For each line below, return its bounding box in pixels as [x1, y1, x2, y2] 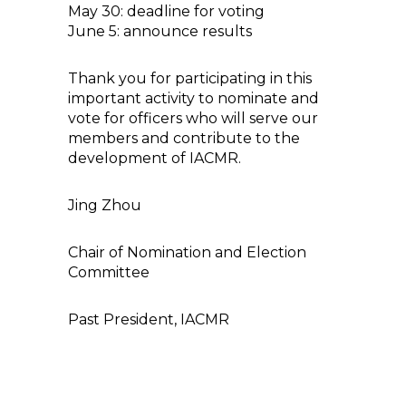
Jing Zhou [68, 197, 141, 214]
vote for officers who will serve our [68, 110, 318, 127]
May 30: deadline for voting [68, 3, 265, 20]
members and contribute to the [68, 130, 300, 147]
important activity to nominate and [68, 90, 319, 107]
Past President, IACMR [68, 311, 229, 328]
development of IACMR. [68, 150, 241, 167]
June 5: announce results [68, 23, 252, 40]
